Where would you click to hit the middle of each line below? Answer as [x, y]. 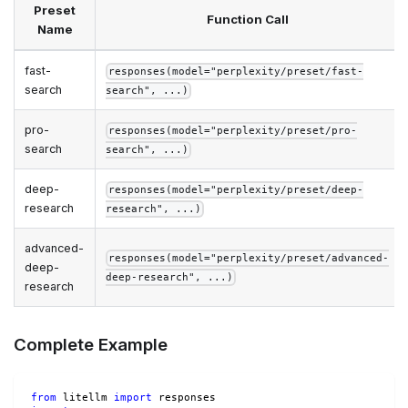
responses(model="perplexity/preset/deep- [236, 190]
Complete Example [91, 344]
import [133, 398]
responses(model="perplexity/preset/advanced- [249, 259]
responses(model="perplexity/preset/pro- [233, 131]
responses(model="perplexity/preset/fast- [236, 72]
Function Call [248, 20]
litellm [85, 398]
